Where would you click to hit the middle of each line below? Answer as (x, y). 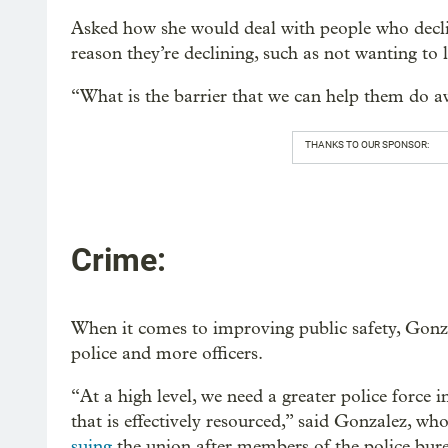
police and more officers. (167, 353)
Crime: (118, 259)
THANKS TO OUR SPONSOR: (366, 145)
